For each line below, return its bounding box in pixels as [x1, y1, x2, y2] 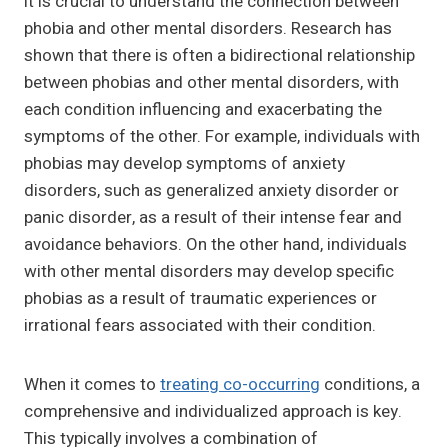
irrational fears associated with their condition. [24, 313, 376, 339]
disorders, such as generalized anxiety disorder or [24, 178, 399, 204]
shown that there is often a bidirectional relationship [24, 43, 415, 69]
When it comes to [24, 372, 160, 398]
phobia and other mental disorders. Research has [24, 16, 392, 42]
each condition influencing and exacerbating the [24, 97, 382, 123]
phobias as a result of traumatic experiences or [24, 286, 377, 312]
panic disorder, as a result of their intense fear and [24, 205, 402, 231]
